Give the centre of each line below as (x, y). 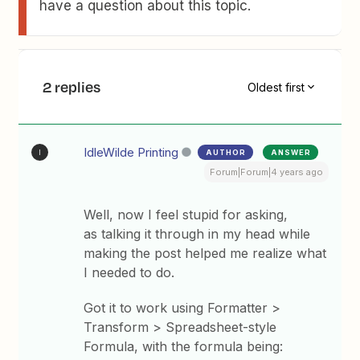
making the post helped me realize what (205, 253)
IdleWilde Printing (131, 152)
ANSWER (291, 152)
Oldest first (276, 87)
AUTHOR (226, 152)
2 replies (72, 87)
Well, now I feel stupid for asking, (186, 215)
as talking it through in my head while (197, 234)
